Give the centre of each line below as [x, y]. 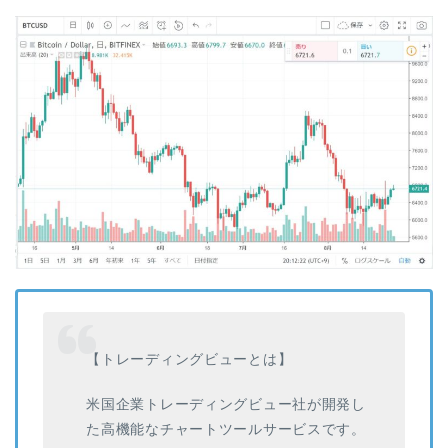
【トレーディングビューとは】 [189, 358]
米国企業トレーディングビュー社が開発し [226, 403]
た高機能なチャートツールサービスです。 [226, 428]
